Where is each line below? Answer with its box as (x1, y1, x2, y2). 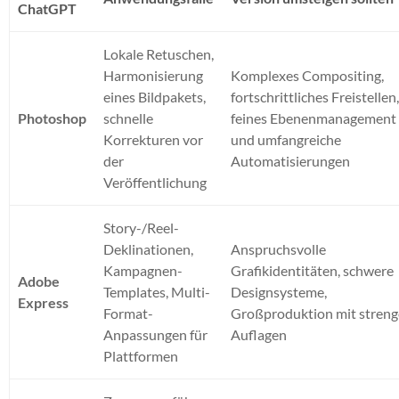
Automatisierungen (231, 151, 351, 169)
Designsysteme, (231, 282, 328, 300)
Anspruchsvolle (231, 240, 327, 257)
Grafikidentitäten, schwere (231, 261, 395, 279)
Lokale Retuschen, (103, 45, 215, 62)
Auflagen (231, 325, 288, 343)
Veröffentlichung (103, 173, 208, 191)
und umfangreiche (231, 130, 342, 148)
